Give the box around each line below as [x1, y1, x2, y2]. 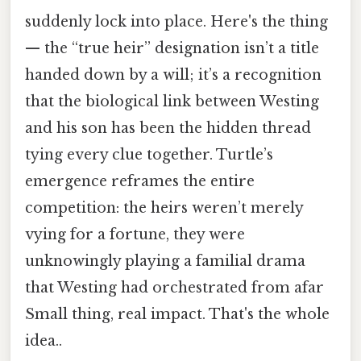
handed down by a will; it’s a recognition [25, 65, 322, 84]
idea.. [25, 331, 62, 350]
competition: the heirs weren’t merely [25, 198, 303, 217]
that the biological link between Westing [25, 92, 319, 110]
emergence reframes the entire [25, 172, 255, 190]
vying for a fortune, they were [25, 225, 245, 243]
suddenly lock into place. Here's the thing [25, 12, 328, 31]
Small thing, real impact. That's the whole [25, 305, 330, 323]
